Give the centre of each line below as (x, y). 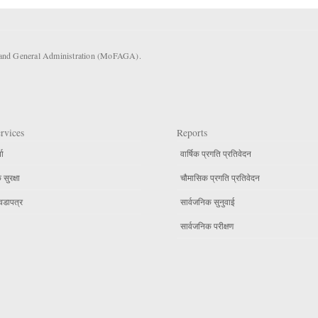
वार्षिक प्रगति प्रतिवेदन (216, 153)
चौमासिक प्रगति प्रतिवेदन (220, 178)
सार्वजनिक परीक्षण (207, 226)
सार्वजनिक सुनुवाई (208, 202)
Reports (192, 133)
